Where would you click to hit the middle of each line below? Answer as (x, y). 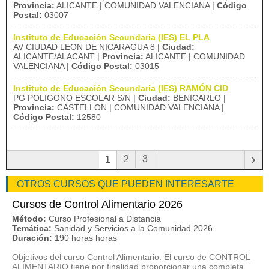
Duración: (32, 238)
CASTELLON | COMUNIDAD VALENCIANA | (139, 107)
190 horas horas (86, 238)
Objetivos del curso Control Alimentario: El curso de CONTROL (131, 257)
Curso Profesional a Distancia (105, 219)
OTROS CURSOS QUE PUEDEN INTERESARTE (125, 184)
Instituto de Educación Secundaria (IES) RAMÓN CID (121, 88)
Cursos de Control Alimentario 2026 (97, 204)
